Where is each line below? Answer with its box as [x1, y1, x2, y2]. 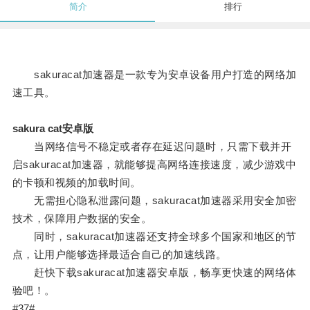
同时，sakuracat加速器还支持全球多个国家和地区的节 [12, 230, 297, 243]
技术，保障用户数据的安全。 [12, 212, 152, 225]
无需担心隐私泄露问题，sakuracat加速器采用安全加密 [12, 194, 297, 207]
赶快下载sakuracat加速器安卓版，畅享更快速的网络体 [12, 266, 297, 279]
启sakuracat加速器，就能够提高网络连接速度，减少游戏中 [12, 158, 297, 171]
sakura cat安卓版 [12, 122, 93, 135]
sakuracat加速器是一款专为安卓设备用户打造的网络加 [12, 69, 297, 81]
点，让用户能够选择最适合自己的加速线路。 [12, 248, 227, 261]
